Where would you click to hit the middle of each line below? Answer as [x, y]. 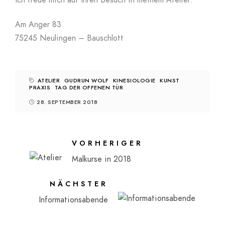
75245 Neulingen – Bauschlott [69, 38]
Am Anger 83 [38, 25]
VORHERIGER [108, 144]
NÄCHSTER [79, 184]
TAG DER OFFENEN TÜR [89, 88]
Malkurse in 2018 [102, 159]
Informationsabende [73, 200]
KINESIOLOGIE [134, 81]
